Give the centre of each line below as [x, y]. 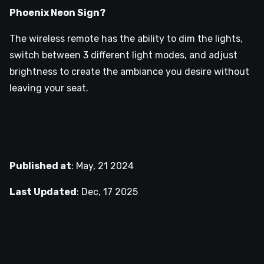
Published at [40, 166]
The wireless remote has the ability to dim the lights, [126, 39]
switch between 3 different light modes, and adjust [123, 55]
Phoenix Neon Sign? [57, 13]
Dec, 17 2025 [110, 192]
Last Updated [43, 192]
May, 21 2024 [105, 166]
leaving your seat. [49, 88]
